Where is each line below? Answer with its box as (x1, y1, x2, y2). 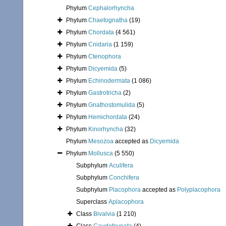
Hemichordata (88, 114, 127, 121)
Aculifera (109, 162, 133, 169)
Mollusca (88, 150, 113, 157)
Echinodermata (88, 77, 130, 85)
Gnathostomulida (88, 101, 135, 109)
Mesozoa (88, 138, 114, 145)
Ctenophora (88, 53, 121, 61)
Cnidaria (88, 41, 112, 48)
